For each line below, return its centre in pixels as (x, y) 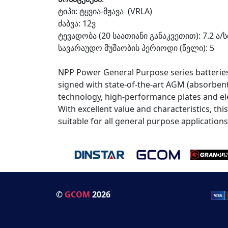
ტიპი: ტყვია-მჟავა (92, 11)
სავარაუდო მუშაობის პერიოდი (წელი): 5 (136, 48)
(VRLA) (139, 11)
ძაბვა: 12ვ (77, 23)
